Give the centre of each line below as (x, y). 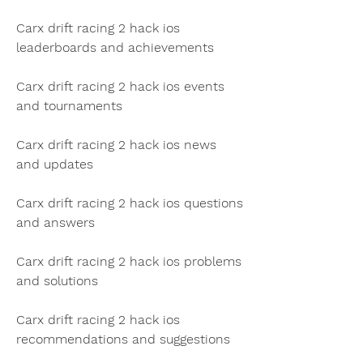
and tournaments (69, 105)
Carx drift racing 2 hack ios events (120, 86)
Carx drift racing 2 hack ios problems (129, 261)
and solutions (57, 280)
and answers (56, 222)
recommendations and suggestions (123, 339)
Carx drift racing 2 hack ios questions (130, 203)
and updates (55, 164)
